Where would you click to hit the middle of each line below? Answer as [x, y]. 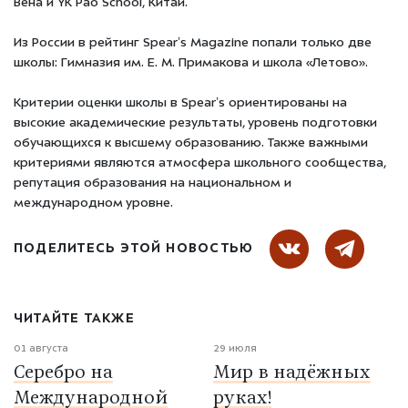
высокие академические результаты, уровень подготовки [195, 124]
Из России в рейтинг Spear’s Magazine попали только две [193, 44]
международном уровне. [93, 204]
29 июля [235, 349]
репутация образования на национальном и [153, 184]
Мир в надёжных [292, 374]
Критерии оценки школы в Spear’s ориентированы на [180, 104]
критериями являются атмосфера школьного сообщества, [200, 164]
